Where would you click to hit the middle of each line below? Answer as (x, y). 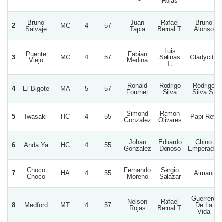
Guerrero (203, 198)
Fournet (137, 92)
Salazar (170, 176)
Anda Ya (36, 145)
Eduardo (170, 142)
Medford (36, 205)
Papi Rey (203, 116)
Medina (137, 60)
